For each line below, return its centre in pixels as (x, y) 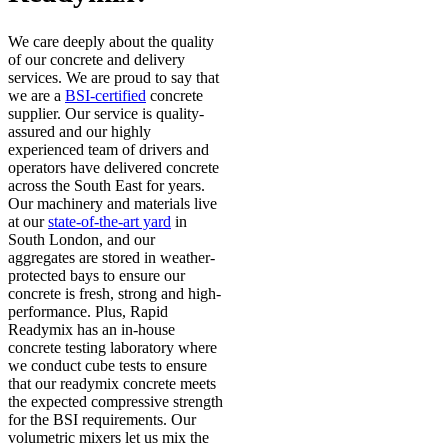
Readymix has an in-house (91, 330)
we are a (36, 96)
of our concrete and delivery (96, 60)
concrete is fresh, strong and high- (114, 294)
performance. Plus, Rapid (88, 312)
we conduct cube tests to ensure (107, 366)
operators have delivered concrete (113, 168)
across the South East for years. (106, 186)
